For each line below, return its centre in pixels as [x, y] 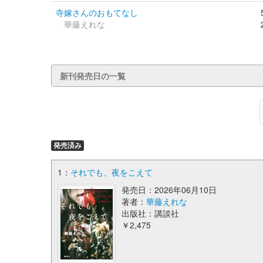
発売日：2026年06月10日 [169, 190]
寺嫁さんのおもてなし [97, 12]
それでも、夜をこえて [112, 172]
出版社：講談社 [150, 213]
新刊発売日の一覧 [93, 76]
